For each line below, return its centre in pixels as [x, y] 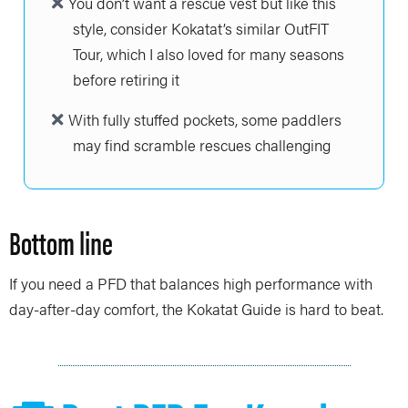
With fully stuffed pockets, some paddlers [205, 120]
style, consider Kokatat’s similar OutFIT [201, 29]
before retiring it [126, 80]
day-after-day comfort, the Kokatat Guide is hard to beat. [196, 309]
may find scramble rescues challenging [202, 145]
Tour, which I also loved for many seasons [209, 54]
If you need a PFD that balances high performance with [191, 284]
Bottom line [61, 242]
